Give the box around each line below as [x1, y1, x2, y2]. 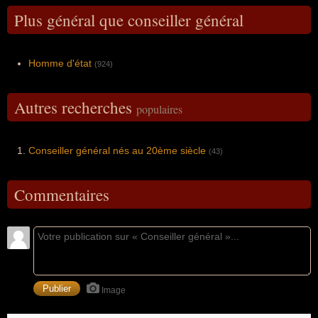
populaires [136, 101, 182, 116]
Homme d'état [28, 57, 92, 69]
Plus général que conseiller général [14, 9, 243, 31]
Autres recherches [14, 96, 136, 118]
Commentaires [14, 183, 109, 205]
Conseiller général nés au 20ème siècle [28, 144, 206, 156]
